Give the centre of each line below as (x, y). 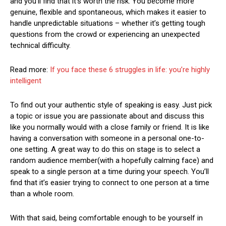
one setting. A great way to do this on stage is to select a (105, 149)
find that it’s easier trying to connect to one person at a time (110, 182)
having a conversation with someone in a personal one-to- (107, 138)
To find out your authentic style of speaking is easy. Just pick (111, 105)
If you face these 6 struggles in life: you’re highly (130, 69)
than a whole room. (42, 193)
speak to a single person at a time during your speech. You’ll (109, 171)
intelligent (26, 80)
